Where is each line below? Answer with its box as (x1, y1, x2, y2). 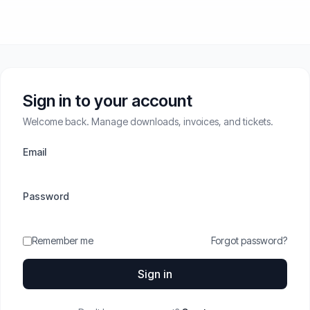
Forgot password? (211, 235, 287, 246)
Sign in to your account (23, 91, 192, 111)
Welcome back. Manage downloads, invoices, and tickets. (23, 116, 273, 127)
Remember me (32, 235, 93, 246)
